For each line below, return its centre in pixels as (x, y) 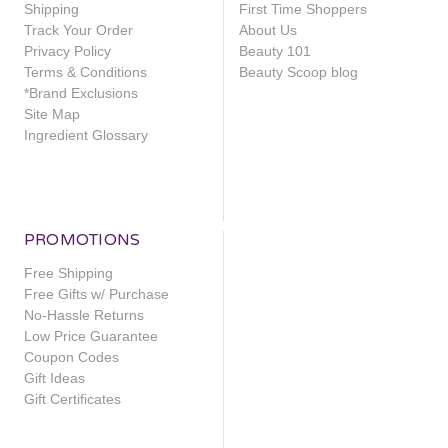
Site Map (51, 113)
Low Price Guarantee (90, 335)
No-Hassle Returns (83, 314)
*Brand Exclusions (80, 92)
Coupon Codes (71, 356)
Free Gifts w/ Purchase (96, 293)
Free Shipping (68, 272)
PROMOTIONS (82, 239)
